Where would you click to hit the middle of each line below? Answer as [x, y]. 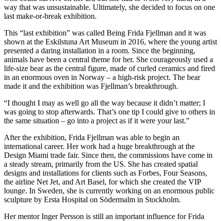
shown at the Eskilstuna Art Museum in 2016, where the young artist [110, 41]
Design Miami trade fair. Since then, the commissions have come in [108, 155]
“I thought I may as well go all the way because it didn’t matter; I [105, 103]
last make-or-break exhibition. [50, 16]
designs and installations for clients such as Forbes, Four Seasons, [106, 173]
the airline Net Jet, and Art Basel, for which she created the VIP [102, 182]
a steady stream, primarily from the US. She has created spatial [101, 164]
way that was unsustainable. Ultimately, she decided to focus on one [110, 7]
